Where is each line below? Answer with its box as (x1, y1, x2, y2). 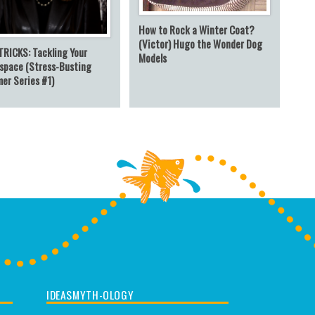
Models (138, 50, 167, 66)
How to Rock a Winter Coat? (138, 22, 255, 38)
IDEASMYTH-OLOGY (46, 285, 134, 303)
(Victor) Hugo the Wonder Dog (138, 36, 262, 52)
